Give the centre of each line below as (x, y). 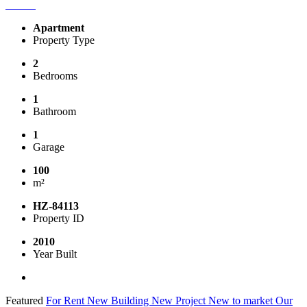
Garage (49, 147)
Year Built (55, 254)
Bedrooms (55, 75)
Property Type (64, 40)
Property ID (59, 218)
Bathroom (54, 111)
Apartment (59, 27)
